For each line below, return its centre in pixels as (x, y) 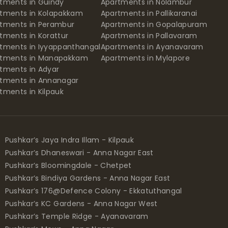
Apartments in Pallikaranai (149, 13)
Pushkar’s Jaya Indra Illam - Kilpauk (69, 140)
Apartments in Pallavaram (149, 35)
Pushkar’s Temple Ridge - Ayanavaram (77, 216)
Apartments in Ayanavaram (152, 47)
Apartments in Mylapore (145, 58)
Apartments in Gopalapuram (154, 24)
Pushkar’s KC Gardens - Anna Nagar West (81, 203)
